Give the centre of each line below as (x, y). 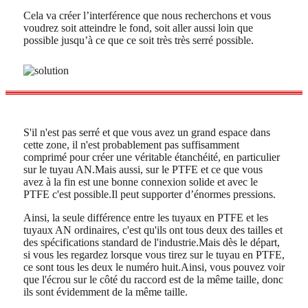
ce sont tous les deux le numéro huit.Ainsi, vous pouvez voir (154, 267)
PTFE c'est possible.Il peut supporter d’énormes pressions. (150, 194)
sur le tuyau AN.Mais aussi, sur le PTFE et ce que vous (143, 169)
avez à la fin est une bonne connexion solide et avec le (141, 181)
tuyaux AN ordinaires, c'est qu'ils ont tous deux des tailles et (153, 230)
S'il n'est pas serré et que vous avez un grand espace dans (147, 132)
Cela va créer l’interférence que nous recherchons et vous (147, 15)
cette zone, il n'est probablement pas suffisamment (131, 144)
